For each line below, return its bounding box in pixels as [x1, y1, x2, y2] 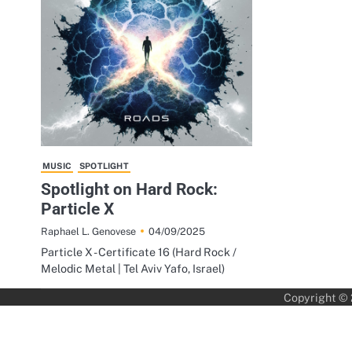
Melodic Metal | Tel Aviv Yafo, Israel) [41, 262, 225, 276]
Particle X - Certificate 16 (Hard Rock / [41, 245, 236, 259]
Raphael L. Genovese [41, 225, 136, 238]
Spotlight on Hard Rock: [41, 179, 218, 200]
